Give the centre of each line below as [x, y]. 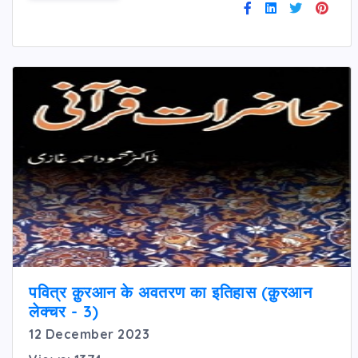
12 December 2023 [89, 334]
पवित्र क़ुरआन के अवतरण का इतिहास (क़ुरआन [170, 292]
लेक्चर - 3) [64, 311]
